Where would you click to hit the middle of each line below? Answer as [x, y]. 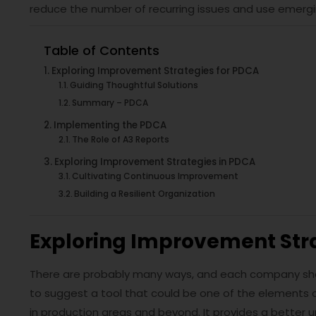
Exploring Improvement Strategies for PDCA [155, 71]
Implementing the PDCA [110, 125]
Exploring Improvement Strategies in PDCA [154, 162]
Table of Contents [102, 50]
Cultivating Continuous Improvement [156, 176]
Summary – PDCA [110, 103]
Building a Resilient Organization [145, 194]
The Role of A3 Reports [121, 139]
